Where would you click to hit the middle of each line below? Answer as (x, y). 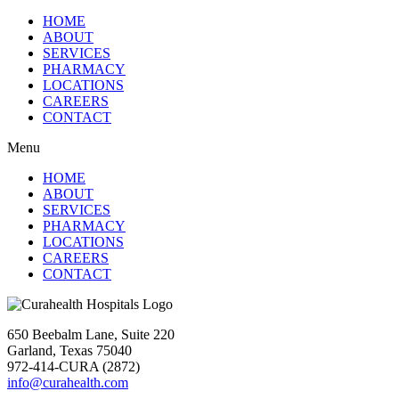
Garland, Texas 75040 (69, 350)
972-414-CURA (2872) (73, 366)
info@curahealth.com (68, 382)
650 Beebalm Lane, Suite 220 (91, 334)
